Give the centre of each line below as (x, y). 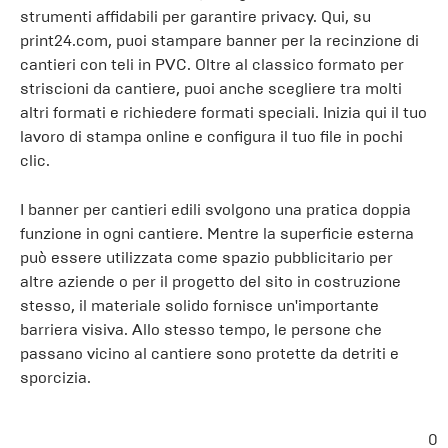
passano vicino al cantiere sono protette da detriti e (209, 353)
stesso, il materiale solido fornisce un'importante (199, 305)
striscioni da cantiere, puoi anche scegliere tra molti (211, 88)
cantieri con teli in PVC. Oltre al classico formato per (212, 64)
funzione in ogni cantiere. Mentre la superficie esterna (217, 233)
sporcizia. (55, 377)
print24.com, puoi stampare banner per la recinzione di (219, 40)
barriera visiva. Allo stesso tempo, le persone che (201, 329)
